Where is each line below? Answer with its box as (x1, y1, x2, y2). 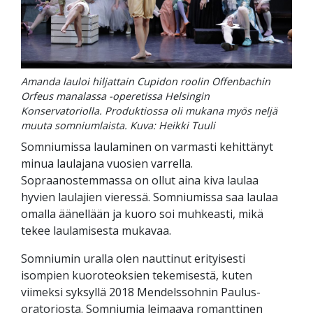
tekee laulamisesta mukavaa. (21, 223, 171, 239)
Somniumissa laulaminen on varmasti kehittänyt (21, 139, 273, 155)
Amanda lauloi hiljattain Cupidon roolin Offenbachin (21, 75, 270, 89)
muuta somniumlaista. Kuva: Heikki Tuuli (21, 119, 215, 133)
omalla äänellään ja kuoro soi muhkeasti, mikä (21, 206, 263, 222)
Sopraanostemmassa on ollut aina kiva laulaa (21, 173, 259, 189)
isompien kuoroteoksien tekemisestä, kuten (21, 268, 252, 284)
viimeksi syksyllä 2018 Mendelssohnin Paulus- (21, 284, 261, 300)
